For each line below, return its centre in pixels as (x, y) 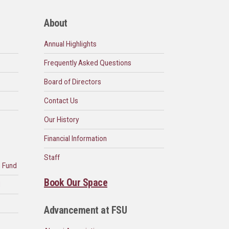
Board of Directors (73, 82)
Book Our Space (76, 183)
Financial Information (75, 139)
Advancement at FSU (85, 210)
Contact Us (61, 101)
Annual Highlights (70, 44)
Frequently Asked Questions (88, 63)
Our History (61, 120)
